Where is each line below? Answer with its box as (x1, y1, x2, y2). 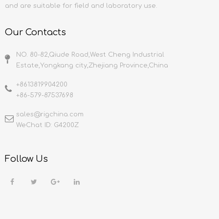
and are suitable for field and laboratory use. (5, 2, 157, 9)
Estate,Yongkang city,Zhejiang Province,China (16, 62, 168, 69)
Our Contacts (5, 27, 66, 37)
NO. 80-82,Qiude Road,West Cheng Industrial (16, 51, 164, 58)
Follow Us (5, 154, 48, 164)
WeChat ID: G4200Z (16, 122, 79, 129)
